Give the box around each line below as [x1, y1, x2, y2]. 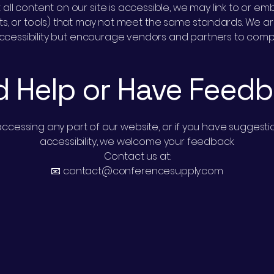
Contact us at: [103, 149, 171, 163]
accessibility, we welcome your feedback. [39, 135, 235, 149]
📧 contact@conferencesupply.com [51, 164, 223, 178]
